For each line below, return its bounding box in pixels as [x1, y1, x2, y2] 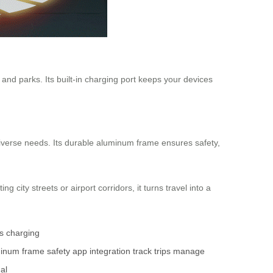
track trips [133, 246, 171, 257]
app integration [73, 246, 130, 257]
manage [173, 246, 205, 257]
